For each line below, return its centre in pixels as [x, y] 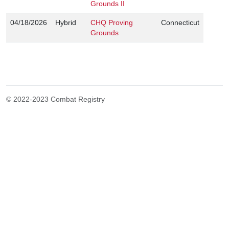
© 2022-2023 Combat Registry [55, 99]
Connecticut [180, 22]
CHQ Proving [112, 22]
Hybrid [66, 22]
